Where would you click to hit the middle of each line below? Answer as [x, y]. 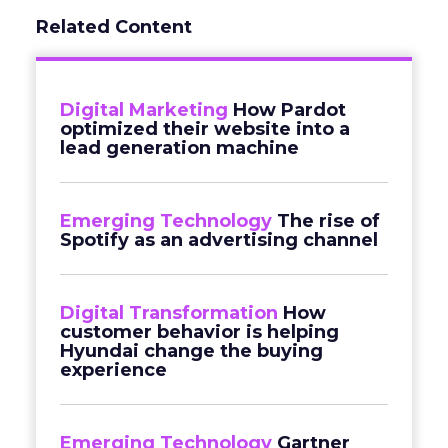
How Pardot [289, 110]
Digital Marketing [144, 110]
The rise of [328, 221]
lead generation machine [179, 148]
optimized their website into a [205, 129]
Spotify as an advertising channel [219, 240]
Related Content [114, 27]
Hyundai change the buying [191, 351]
